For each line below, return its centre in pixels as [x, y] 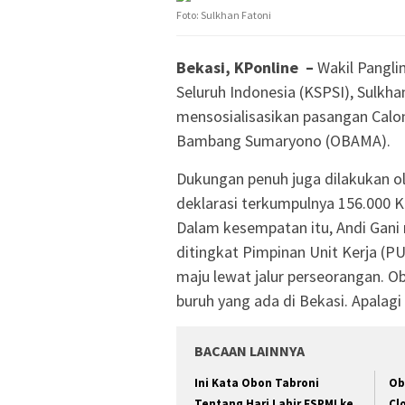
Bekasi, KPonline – [245, 68]
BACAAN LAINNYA [250, 351]
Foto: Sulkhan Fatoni [224, 15]
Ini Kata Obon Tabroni [257, 383]
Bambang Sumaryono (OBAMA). [283, 141]
